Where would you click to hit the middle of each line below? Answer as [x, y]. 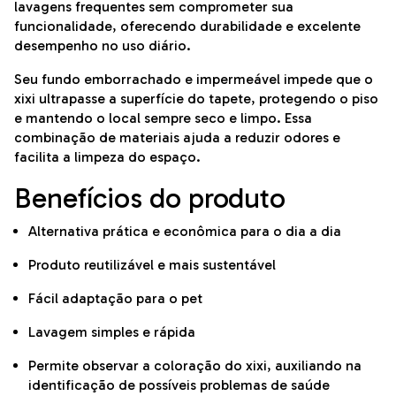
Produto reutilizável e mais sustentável [152, 265]
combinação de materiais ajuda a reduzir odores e [177, 137]
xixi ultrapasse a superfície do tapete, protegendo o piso [196, 99]
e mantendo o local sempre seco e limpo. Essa [163, 118]
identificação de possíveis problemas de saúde [179, 385]
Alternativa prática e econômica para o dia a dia [185, 231]
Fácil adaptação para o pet [115, 298]
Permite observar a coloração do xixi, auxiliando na [195, 366]
